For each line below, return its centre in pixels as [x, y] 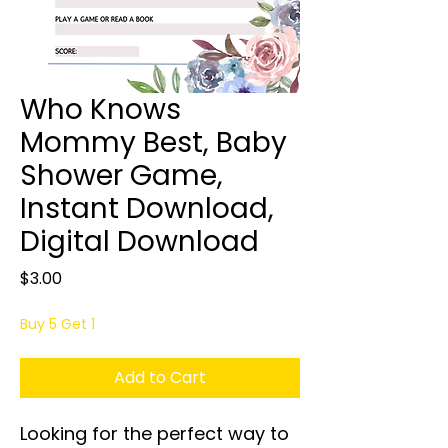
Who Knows [100, 109]
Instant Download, [147, 208]
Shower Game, [121, 175]
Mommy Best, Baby [153, 142]
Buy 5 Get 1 [57, 323]
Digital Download [139, 241]
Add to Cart [160, 377]
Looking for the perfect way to [154, 433]
